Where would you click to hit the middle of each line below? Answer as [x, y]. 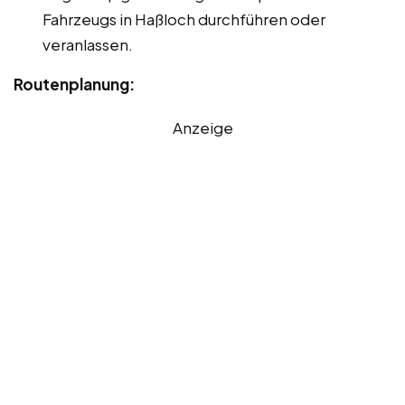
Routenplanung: [74, 84]
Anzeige [202, 127]
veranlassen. [88, 44]
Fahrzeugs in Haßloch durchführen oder [184, 19]
